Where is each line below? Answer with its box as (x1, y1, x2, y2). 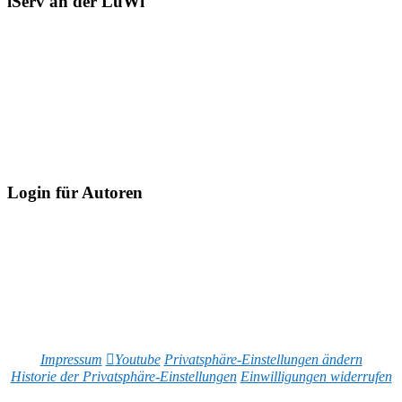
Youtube (114, 351, 161, 367)
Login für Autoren (7, 183, 143, 203)
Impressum (39, 351, 102, 367)
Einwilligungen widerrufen (240, 368, 392, 384)
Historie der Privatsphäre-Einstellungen (10, 368, 237, 384)
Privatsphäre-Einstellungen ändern (163, 351, 363, 367)
